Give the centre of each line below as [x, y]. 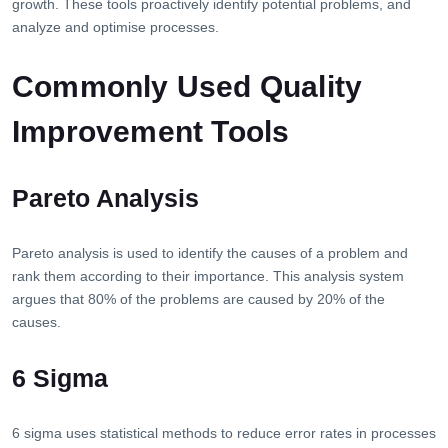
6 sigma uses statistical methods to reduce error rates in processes [224, 433]
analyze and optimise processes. [115, 27]
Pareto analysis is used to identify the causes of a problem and [210, 253]
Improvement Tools [151, 132]
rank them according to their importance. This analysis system [208, 276]
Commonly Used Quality [187, 87]
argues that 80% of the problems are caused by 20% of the [198, 299]
